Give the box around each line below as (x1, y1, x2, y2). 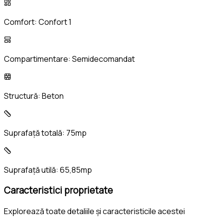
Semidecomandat (72, 53, 135, 64)
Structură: (4, 90, 42, 101)
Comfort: (4, 16, 38, 27)
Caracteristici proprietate (4, 184, 113, 197)
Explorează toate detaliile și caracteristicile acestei (4, 205, 185, 217)
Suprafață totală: (4, 127, 66, 138)
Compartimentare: (4, 53, 72, 64)
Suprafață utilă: (4, 164, 60, 175)
